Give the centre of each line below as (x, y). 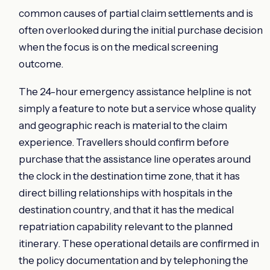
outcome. (41, 64)
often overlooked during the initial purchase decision (141, 30)
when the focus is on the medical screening (118, 47)
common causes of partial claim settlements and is (136, 13)
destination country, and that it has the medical (126, 209)
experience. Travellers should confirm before (124, 142)
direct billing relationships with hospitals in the (126, 193)
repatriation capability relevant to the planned (126, 226)
